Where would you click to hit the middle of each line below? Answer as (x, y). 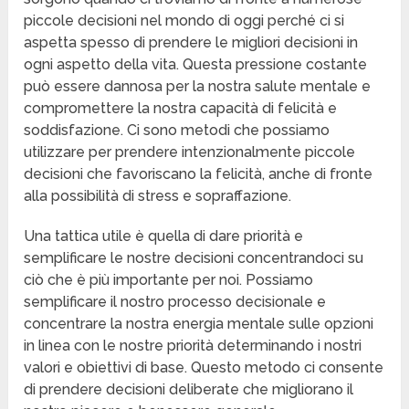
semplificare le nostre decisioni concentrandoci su (194, 258)
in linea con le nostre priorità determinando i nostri (193, 346)
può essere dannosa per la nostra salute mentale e (198, 87)
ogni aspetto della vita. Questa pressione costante (196, 65)
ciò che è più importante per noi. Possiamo (169, 280)
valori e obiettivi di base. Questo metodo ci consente (204, 368)
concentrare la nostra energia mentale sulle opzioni (199, 324)
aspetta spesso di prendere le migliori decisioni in (191, 43)
